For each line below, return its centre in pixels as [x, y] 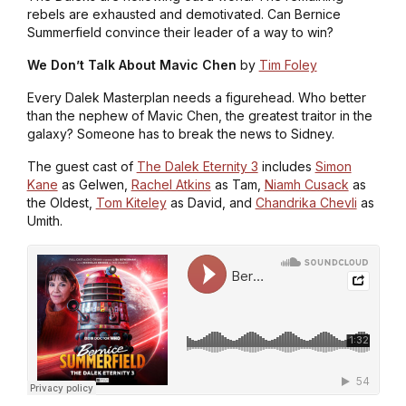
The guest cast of [82, 166]
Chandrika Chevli [306, 202]
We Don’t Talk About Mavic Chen [131, 64]
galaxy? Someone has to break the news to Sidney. [182, 133]
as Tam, [237, 184]
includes [286, 166]
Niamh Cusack [306, 184]
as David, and [211, 202]
